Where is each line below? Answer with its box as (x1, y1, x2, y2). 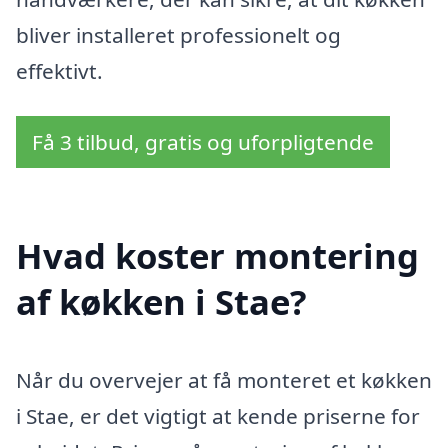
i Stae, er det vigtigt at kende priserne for (16, 401, 420, 430)
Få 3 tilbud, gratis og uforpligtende (32, 128, 374, 157)
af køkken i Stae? (16, 277, 307, 325)
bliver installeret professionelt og (16, 20, 341, 49)
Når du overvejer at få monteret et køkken (16, 365, 432, 394)
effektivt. (16, 56, 103, 85)
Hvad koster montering (16, 231, 419, 279)
